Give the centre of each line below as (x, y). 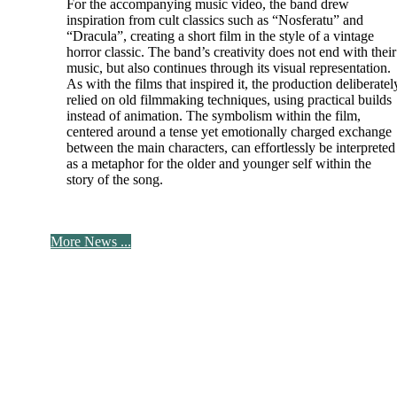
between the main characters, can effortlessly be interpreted (230, 148)
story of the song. (114, 180)
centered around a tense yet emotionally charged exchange (229, 132)
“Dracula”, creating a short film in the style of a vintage (220, 36)
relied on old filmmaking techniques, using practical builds (229, 100)
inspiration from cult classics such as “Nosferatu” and (214, 20)
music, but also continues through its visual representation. (228, 68)
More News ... (90, 241)
